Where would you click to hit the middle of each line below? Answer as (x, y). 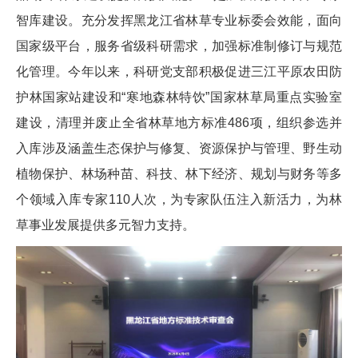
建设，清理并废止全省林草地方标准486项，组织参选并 (179, 122)
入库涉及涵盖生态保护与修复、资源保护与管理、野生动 (179, 148)
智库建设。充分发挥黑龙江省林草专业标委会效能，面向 (179, 20)
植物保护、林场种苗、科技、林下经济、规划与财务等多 (179, 173)
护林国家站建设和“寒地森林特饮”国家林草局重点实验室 (179, 97)
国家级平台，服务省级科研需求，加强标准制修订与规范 (179, 46)
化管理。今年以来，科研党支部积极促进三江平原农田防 (179, 71)
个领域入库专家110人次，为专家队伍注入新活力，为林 (179, 199)
